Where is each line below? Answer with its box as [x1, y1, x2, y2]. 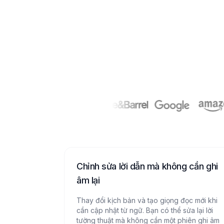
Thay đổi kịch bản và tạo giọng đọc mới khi [76, 196, 217, 204]
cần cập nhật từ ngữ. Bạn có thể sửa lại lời [76, 206, 213, 214]
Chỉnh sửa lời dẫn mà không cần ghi [76, 161, 218, 171]
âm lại [76, 175, 100, 185]
